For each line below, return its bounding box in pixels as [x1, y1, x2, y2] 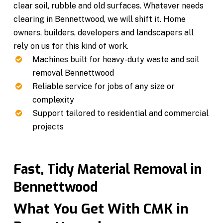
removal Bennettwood [32, 68, 114, 78]
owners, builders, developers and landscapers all [13, 27, 194, 37]
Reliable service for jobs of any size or [32, 81, 175, 91]
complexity [32, 95, 75, 105]
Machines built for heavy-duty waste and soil [32, 54, 200, 64]
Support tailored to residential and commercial [32, 108, 209, 118]
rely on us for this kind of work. [13, 41, 129, 51]
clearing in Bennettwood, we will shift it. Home [13, 14, 186, 24]
